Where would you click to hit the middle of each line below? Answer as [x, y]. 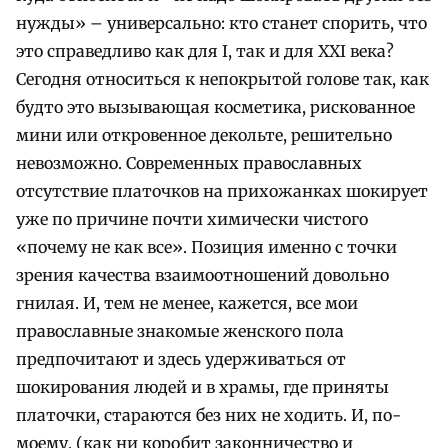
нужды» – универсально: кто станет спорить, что [221, 23]
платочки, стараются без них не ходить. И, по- [208, 415]
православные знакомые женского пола [180, 331]
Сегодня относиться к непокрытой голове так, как [222, 79]
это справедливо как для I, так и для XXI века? [205, 51]
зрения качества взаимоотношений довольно [202, 275]
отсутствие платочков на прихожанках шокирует [222, 191]
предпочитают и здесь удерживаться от [181, 359]
